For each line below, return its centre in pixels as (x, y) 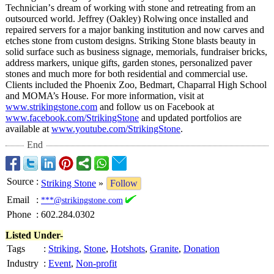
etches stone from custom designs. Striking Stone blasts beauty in (131, 41)
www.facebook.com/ (46, 118)
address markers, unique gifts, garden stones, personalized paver (129, 63)
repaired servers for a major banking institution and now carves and (135, 30)
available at (28, 129)
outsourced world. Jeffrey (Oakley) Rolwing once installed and (127, 19)
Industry (23, 264)
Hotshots (128, 249)
